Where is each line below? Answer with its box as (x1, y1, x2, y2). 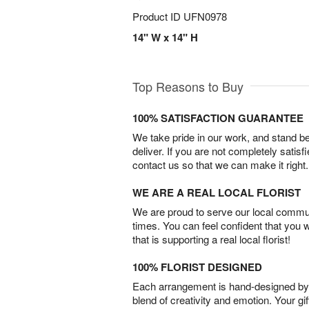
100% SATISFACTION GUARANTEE (132, 110, 303, 126)
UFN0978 (183, 9, 227, 23)
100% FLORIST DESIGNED (132, 259, 262, 275)
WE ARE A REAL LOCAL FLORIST (132, 185, 301, 201)
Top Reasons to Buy (132, 77, 243, 96)
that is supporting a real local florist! (132, 232, 290, 247)
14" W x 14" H (132, 30, 198, 45)
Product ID (132, 9, 183, 23)
